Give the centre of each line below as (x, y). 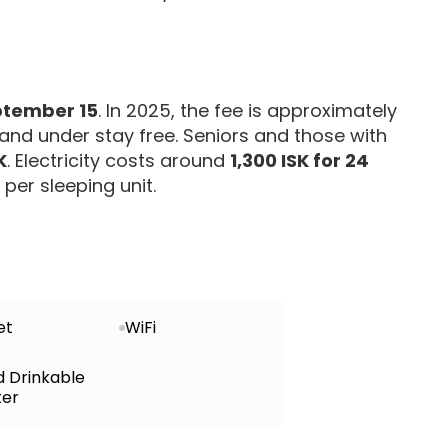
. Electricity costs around (118, 160)
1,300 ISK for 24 (299, 160)
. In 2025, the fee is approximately (247, 110)
